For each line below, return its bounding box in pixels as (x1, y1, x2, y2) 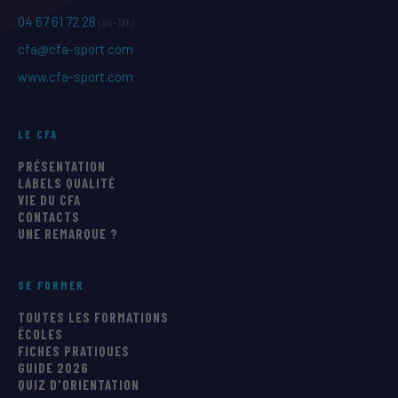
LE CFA (18, 127, 58, 142)
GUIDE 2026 (18, 360, 89, 377)
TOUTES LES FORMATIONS (18, 309, 169, 326)
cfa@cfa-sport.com (18, 41, 133, 58)
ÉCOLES (18, 326, 63, 343)
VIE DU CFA (18, 192, 81, 209)
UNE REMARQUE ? (18, 226, 118, 243)
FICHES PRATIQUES (18, 343, 130, 360)
